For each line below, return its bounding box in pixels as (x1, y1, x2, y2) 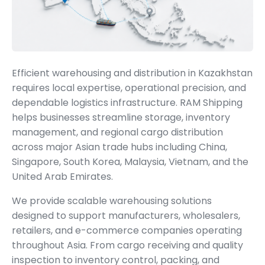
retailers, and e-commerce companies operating (12, 223, 242, 237)
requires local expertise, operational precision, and (12, 80, 246, 95)
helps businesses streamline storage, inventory (12, 110, 230, 124)
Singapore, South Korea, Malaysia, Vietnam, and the (12, 154, 248, 169)
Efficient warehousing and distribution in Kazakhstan (12, 66, 253, 80)
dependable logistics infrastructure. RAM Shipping (12, 95, 243, 109)
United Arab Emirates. (12, 169, 113, 183)
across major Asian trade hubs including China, (12, 140, 227, 154)
